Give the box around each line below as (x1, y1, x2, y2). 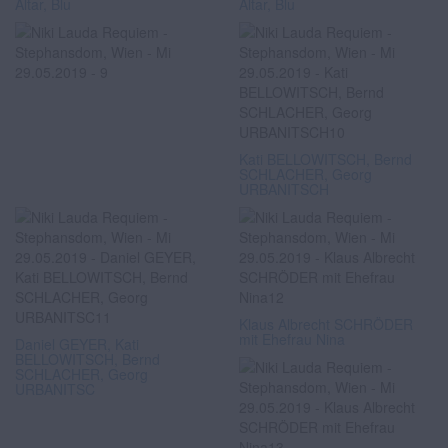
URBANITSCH (239, 179, 329, 199)
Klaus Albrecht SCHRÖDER (239, 314, 413, 334)
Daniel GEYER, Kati (15, 334, 139, 354)
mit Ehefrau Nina (239, 329, 345, 349)
